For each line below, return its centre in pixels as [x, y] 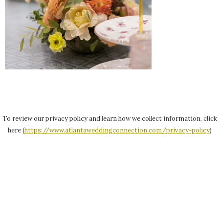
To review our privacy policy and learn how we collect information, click [109, 119]
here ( [16, 130]
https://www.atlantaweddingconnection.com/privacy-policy [117, 130]
